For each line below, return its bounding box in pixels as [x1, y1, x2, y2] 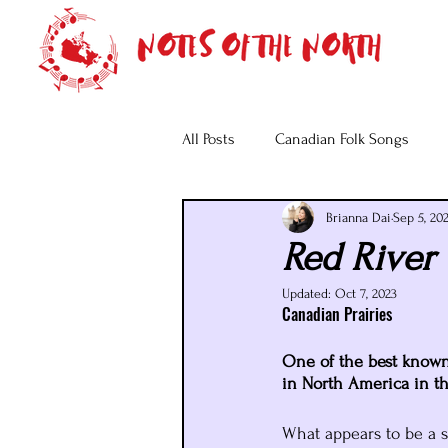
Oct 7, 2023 [335, 286, 397, 301]
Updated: [282, 286, 335, 301]
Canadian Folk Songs [275, 130, 409, 148]
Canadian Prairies [282, 302, 392, 326]
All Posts [182, 130, 235, 148]
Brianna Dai [326, 209, 391, 225]
